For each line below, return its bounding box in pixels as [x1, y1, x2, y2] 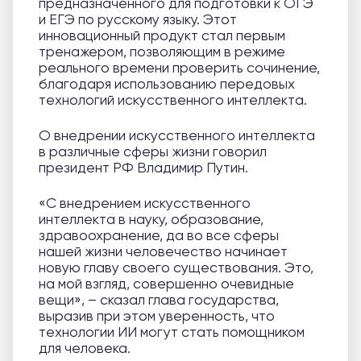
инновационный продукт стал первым [39, 27, 285, 44]
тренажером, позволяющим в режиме [39, 44, 285, 60]
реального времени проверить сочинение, [39, 60, 320, 77]
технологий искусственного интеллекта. [39, 92, 307, 109]
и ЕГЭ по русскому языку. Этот [39, 11, 237, 28]
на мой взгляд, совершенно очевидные [39, 276, 294, 293]
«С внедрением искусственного [39, 195, 251, 212]
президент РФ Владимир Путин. [39, 160, 248, 176]
